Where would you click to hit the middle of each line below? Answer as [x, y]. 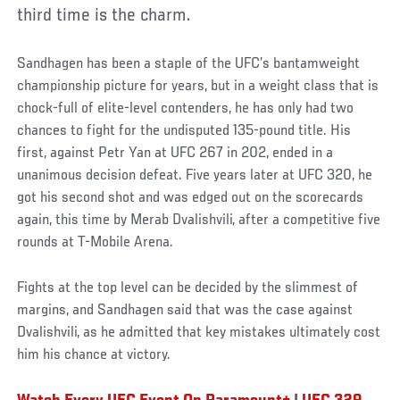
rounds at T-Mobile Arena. [97, 242]
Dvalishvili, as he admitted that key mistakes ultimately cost [199, 333]
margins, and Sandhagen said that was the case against [185, 310]
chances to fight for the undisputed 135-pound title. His [184, 131]
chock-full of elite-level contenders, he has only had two [186, 108]
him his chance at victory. [94, 355]
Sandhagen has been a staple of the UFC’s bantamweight [189, 64]
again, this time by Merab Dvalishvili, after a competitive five [199, 220]
